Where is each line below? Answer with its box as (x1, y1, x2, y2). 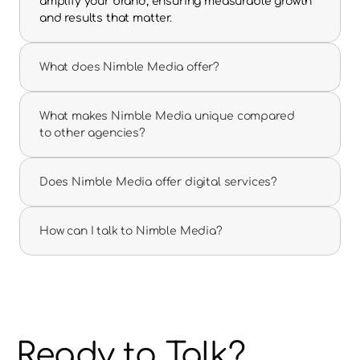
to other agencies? (39, 127, 145, 139)
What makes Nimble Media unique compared (39, 110, 295, 122)
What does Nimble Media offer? (39, 61, 220, 73)
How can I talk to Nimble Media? (39, 225, 223, 237)
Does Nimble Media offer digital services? (39, 176, 278, 188)
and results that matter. (39, 12, 172, 24)
